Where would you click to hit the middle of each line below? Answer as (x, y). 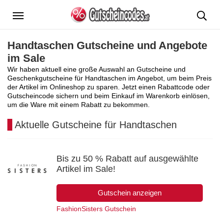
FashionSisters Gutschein (96, 208)
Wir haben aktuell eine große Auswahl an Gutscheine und (96, 69)
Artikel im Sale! (86, 169)
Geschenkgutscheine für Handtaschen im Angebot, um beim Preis (110, 78)
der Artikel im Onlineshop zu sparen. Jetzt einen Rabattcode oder (109, 87)
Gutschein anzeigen (130, 192)
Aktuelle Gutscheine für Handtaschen (96, 124)
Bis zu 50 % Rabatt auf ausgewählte (127, 158)
